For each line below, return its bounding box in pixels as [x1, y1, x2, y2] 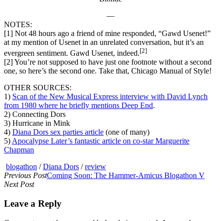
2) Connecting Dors [4, 110, 66, 119]
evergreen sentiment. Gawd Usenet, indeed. [4, 49, 140, 58]
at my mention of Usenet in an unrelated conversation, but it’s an [4, 37, 204, 46]
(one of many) [104, 128, 149, 137]
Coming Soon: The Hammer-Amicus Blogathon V [47, 171, 205, 180]
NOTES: [4, 20, 32, 29]
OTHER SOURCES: [4, 83, 72, 92]
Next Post [4, 180, 34, 189]
